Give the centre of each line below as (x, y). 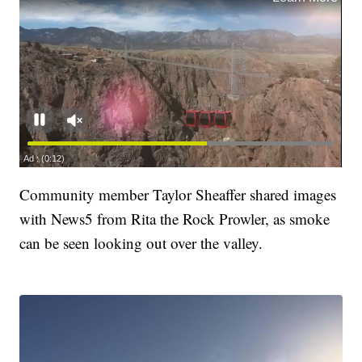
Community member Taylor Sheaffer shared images (178, 195)
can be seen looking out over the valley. (141, 243)
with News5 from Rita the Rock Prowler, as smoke (175, 219)
